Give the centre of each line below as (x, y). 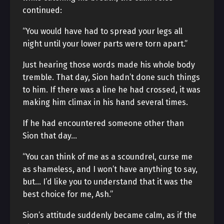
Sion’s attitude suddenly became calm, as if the (109, 215)
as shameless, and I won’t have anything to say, (110, 169)
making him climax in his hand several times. (105, 102)
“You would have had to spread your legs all (102, 31)
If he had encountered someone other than (103, 123)
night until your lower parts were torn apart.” (105, 44)
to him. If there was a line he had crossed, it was (111, 90)
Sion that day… (50, 136)
